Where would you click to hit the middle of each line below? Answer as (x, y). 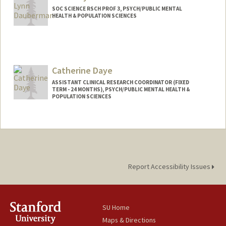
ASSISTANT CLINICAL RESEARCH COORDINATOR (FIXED (120, 82)
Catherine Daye (82, 71)
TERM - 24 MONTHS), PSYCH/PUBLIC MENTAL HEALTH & (121, 90)
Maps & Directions (129, 220)
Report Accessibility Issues (170, 167)
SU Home (116, 208)
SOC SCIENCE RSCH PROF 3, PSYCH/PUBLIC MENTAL (117, 9)
